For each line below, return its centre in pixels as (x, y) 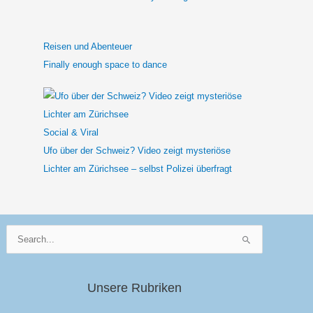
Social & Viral (71, 132)
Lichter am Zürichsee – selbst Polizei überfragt (138, 169)
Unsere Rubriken (135, 288)
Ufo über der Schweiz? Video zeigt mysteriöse (137, 151)
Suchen (21, 232)
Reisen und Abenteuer (88, 46)
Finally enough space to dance (105, 64)
